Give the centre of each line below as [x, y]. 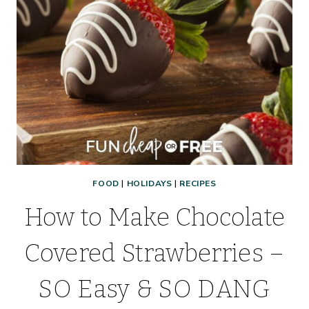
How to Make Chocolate [154, 218]
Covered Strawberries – [154, 253]
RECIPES [198, 184]
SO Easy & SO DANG [154, 289]
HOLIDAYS [149, 184]
